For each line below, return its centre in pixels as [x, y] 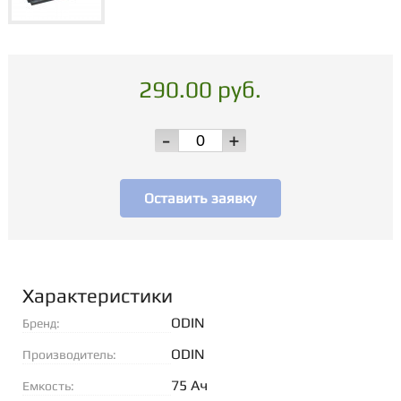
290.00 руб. [200, 90]
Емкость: [48, 386]
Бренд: [41, 323]
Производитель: [69, 354]
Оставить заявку [200, 198]
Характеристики [97, 295]
